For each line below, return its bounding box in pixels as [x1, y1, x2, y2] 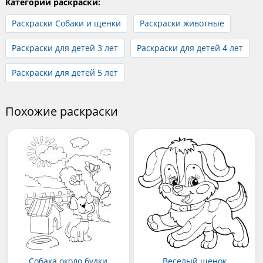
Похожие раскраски [5, 103, 118, 119]
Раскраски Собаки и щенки [11, 17, 121, 29]
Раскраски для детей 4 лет [136, 42, 243, 53]
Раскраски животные [139, 17, 224, 29]
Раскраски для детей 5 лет [11, 66, 118, 78]
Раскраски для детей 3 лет [11, 42, 118, 53]
